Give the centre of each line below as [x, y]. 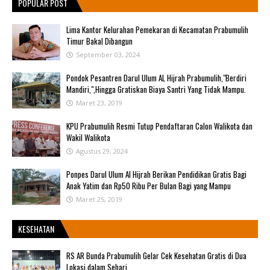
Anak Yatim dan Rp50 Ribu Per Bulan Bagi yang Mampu [149, 186]
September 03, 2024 [108, 55]
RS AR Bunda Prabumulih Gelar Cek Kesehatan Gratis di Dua [156, 256]
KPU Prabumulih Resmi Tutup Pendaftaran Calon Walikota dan [159, 126]
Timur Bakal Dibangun [99, 41]
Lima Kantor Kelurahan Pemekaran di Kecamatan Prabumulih [157, 30]
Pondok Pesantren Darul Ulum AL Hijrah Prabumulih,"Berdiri [156, 78]
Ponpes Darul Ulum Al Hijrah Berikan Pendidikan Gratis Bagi [156, 174]
